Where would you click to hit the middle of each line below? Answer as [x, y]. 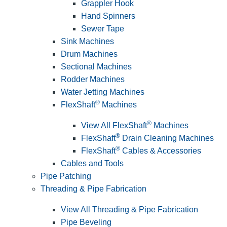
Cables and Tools [92, 163]
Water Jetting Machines [103, 92]
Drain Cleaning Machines [167, 138]
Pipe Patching [66, 176]
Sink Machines [87, 41]
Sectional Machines [96, 66]
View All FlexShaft [114, 125]
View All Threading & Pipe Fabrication [129, 209]
